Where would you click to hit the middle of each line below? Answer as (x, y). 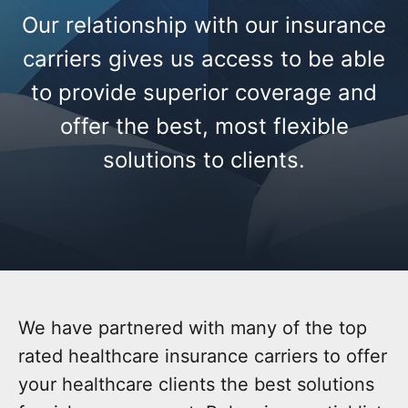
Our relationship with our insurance (204, 25)
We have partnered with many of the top (193, 327)
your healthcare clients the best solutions (196, 384)
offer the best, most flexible (204, 127)
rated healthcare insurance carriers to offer (203, 356)
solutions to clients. (204, 160)
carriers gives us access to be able (204, 59)
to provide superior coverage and (204, 93)
